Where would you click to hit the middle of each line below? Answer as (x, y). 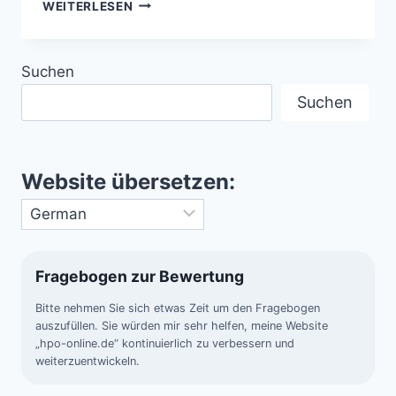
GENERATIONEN (183, 113)
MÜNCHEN (165, 20)
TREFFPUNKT (175, 57)
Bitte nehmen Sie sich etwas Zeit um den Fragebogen (178, 308)
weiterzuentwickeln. (88, 362)
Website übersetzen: (128, 181)
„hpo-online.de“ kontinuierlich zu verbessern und (165, 344)
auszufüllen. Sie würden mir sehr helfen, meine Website (182, 326)
